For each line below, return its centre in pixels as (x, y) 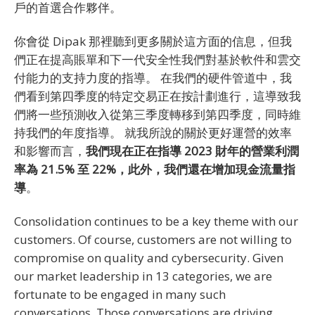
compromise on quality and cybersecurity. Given (149, 257)
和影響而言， (50, 150)
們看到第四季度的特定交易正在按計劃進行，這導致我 (157, 96)
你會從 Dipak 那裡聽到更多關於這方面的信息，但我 (153, 41)
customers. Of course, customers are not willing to (153, 239)
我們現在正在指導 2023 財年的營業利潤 (192, 150)
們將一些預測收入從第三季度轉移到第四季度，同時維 (157, 114)
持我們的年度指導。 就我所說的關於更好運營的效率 (153, 132)
